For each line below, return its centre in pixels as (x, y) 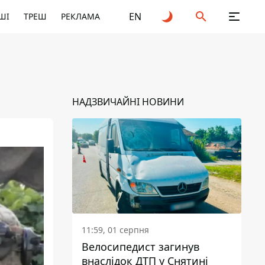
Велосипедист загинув (140, 246)
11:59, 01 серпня (115, 230)
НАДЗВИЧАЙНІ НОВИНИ (128, 102)
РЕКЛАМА (80, 16)
